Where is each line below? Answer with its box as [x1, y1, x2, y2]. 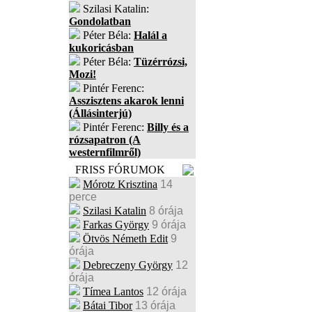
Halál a [134, 29, 167, 41]
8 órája [149, 205, 183, 217]
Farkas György [83, 219, 149, 231]
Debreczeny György [83, 259, 173, 271]
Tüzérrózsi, [134, 56, 187, 68]
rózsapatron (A [69, 134, 141, 146]
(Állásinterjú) [69, 107, 132, 119]
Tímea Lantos [83, 286, 143, 297]
